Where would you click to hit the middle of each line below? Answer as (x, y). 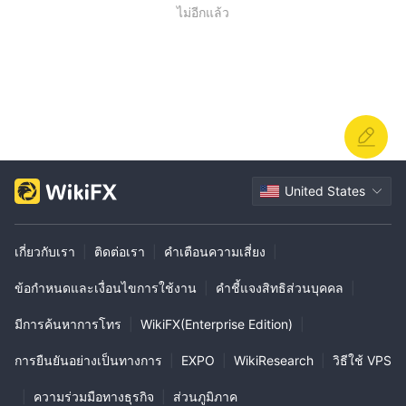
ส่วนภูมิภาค (205, 396)
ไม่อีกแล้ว (203, 12)
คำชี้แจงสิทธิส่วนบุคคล (280, 287)
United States (325, 190)
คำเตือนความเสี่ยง (215, 251)
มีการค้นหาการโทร (68, 324)
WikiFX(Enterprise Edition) (217, 324)
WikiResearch (274, 360)
